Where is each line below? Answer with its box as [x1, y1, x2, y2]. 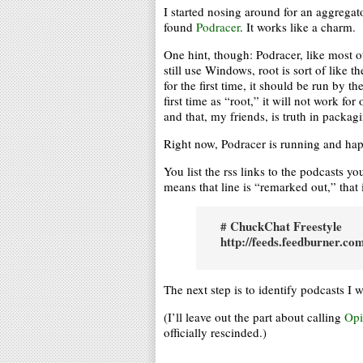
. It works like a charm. [240, 19, 356, 35]
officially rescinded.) [164, 324, 267, 340]
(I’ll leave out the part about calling [164, 309, 344, 325]
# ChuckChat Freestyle [220, 217, 342, 235]
